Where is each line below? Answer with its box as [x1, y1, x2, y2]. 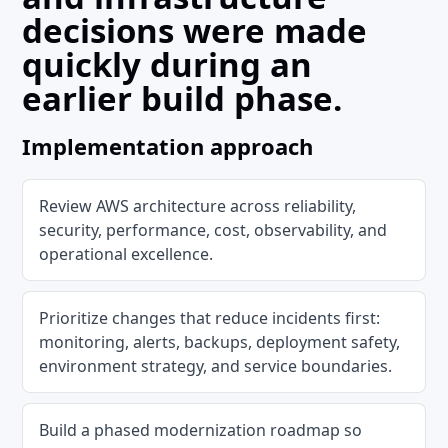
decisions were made [22, 8, 368, 53]
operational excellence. [39, 243, 214, 265]
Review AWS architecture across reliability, [39, 195, 357, 217]
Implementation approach [22, 131, 314, 161]
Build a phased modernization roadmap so [39, 419, 363, 441]
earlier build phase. [22, 76, 343, 121]
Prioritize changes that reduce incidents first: [39, 307, 381, 329]
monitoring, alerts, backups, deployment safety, [39, 331, 401, 353]
